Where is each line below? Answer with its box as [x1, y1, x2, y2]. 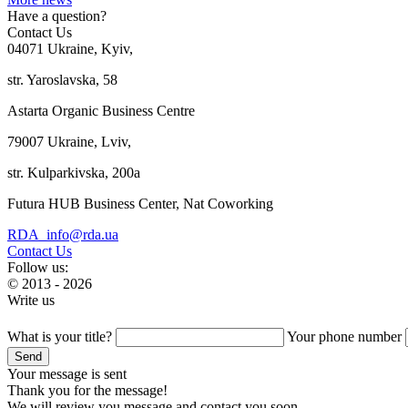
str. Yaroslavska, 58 [7, 71, 117, 87]
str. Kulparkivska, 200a [7, 164, 140, 180]
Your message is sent [7, 365, 127, 382]
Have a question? [7, 7, 107, 24]
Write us [7, 291, 55, 308]
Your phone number [287, 328, 402, 344]
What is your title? [7, 328, 112, 344]
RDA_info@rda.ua [7, 226, 118, 242]
